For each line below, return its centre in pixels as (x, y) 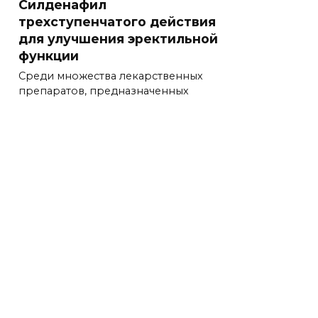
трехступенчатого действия (117, 21)
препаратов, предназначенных (104, 91)
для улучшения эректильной (118, 38)
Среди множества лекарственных (111, 76)
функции (49, 55)
